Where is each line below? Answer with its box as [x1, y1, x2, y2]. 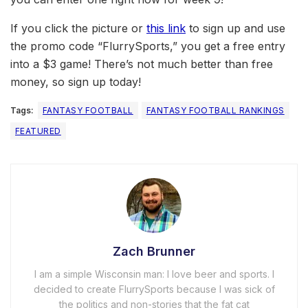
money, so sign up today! [10, 75, 141, 89]
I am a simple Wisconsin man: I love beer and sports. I [34, 268, 274, 280]
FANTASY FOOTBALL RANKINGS [146, 105, 285, 116]
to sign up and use [186, 21, 285, 36]
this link [146, 21, 186, 36]
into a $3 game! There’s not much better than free [10, 57, 273, 71]
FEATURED [15, 126, 61, 137]
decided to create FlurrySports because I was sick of [33, 283, 275, 296]
